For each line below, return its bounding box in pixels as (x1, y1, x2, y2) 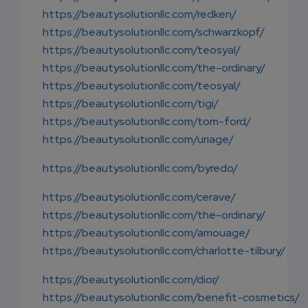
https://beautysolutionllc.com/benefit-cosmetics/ (43, 290, 300, 305)
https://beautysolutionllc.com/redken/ (43, 7, 236, 22)
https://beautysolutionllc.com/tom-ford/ (43, 114, 251, 129)
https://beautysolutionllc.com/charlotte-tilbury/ (43, 243, 285, 258)
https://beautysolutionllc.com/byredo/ (43, 161, 238, 176)
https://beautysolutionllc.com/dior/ (43, 272, 219, 287)
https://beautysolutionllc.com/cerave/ (43, 190, 236, 205)
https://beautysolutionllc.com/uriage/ (43, 132, 234, 147)
